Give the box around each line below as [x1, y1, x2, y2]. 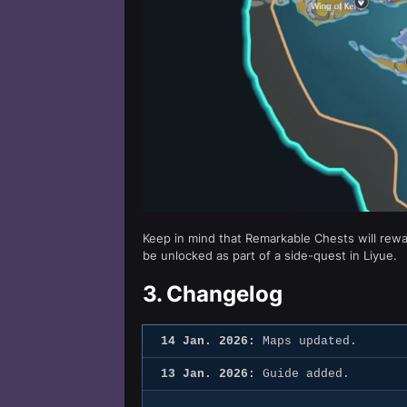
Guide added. [255, 367, 350, 382]
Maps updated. [255, 334, 357, 349]
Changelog [166, 281, 283, 308]
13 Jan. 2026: [161, 367, 255, 382]
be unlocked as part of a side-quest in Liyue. [143, 248, 397, 263]
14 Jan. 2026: [161, 334, 255, 349]
